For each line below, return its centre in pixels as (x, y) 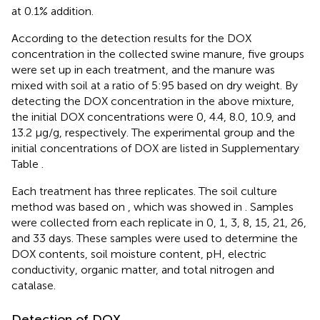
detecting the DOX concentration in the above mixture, (153, 101)
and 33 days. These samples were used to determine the (155, 238)
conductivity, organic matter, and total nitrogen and (143, 269)
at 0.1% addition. (52, 11)
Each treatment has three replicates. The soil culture (144, 191)
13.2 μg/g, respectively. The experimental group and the (153, 132)
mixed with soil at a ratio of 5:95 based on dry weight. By (155, 85)
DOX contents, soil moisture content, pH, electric (139, 254)
